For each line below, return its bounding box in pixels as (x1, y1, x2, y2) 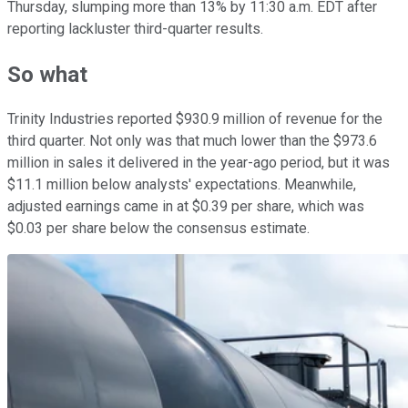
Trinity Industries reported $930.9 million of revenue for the (7, 110, 382, 128)
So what (7, 61, 87, 87)
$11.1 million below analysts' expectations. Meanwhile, (7, 176, 356, 194)
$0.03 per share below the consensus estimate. (7, 219, 310, 238)
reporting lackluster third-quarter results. (7, 19, 263, 37)
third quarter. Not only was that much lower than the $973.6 (7, 132, 377, 150)
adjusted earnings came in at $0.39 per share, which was (7, 198, 364, 216)
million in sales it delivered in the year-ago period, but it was (7, 154, 390, 172)
